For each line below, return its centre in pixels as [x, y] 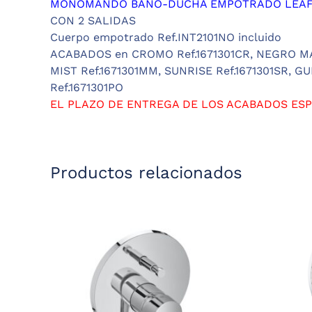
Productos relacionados [146, 173]
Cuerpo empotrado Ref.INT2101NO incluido [166, 38]
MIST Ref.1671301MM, [106, 71]
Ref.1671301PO [87, 88]
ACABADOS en [89, 54]
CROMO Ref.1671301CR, [190, 54]
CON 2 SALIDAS [93, 21]
